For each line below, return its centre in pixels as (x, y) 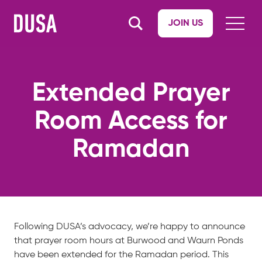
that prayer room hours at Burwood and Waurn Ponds (129, 241)
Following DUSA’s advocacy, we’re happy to (107, 227)
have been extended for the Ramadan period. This (121, 255)
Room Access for (131, 122)
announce (222, 227)
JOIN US (185, 23)
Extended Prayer (131, 94)
